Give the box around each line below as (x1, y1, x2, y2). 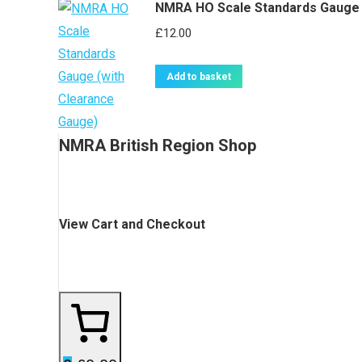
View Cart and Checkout (59, 217, 205, 232)
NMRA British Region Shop (59, 136, 256, 155)
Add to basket (166, 71, 231, 82)
